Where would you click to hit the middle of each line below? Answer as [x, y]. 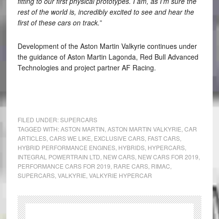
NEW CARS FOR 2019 [168, 156]
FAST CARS [164, 138]
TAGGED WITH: [39, 129]
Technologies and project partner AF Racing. [87, 67]
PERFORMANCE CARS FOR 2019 [64, 166]
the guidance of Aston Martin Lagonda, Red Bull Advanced [108, 56]
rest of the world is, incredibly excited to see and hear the [106, 11]
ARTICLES [32, 138]
